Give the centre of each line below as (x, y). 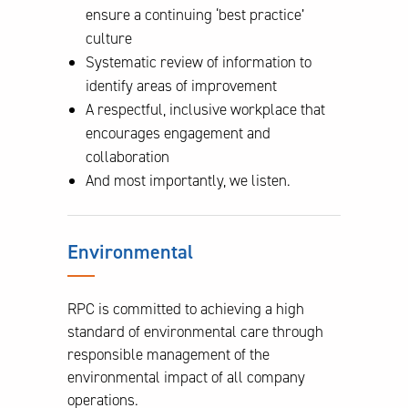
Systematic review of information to (199, 61)
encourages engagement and (178, 133)
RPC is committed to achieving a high (186, 308)
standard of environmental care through (195, 331)
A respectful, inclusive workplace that (205, 109)
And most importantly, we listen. (188, 180)
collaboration (127, 156)
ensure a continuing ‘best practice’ (195, 14)
